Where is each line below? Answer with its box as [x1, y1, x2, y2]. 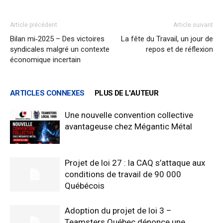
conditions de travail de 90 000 [65, 169, 181, 179]
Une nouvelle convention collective [65, 110, 193, 120]
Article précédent [10, 21, 57, 28]
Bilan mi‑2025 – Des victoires [10, 34, 105, 43]
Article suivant [173, 21, 213, 28]
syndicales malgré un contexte [10, 44, 110, 54]
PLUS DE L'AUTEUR [94, 88, 159, 98]
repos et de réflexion [146, 44, 213, 54]
